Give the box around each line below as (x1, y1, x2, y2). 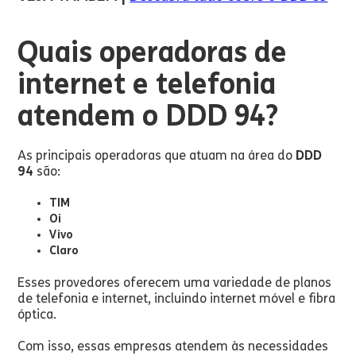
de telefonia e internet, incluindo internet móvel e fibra (17, 291, 336, 306)
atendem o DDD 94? (17, 98, 279, 133)
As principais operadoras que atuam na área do (17, 148, 296, 163)
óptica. (17, 307, 57, 322)
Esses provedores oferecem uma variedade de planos (17, 275, 332, 290)
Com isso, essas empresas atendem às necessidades (17, 339, 329, 354)
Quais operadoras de (17, 34, 288, 70)
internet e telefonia (17, 66, 277, 102)
